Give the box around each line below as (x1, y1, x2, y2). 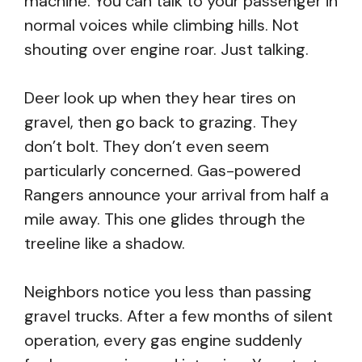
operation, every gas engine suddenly (24, 330, 302, 351)
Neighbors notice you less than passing (24, 281, 312, 302)
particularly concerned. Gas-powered (24, 160, 301, 181)
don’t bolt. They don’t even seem (24, 136, 269, 157)
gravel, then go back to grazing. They (24, 112, 297, 133)
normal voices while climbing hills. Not (24, 15, 299, 36)
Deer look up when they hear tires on (24, 87, 296, 108)
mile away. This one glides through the (24, 208, 305, 229)
